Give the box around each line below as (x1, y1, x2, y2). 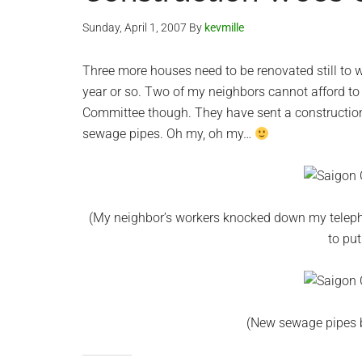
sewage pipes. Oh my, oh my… (82, 126, 255, 141)
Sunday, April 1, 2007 (82, 21, 187, 34)
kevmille (204, 21, 244, 34)
